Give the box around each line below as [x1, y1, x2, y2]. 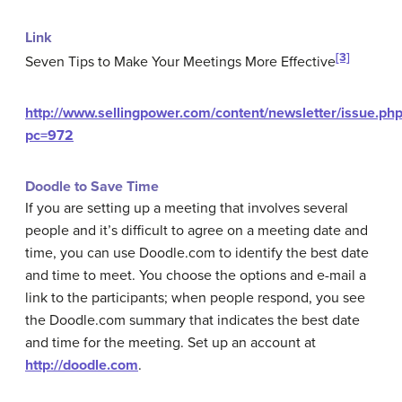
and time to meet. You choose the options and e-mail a [25, 266, 366, 284]
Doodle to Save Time [25, 177, 159, 196]
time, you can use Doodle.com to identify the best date [25, 243, 369, 262]
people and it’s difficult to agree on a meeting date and [25, 221, 368, 240]
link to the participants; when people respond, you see [25, 288, 365, 307]
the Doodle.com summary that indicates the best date [25, 310, 360, 329]
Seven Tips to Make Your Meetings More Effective [25, 52, 336, 71]
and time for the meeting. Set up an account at [25, 333, 316, 352]
